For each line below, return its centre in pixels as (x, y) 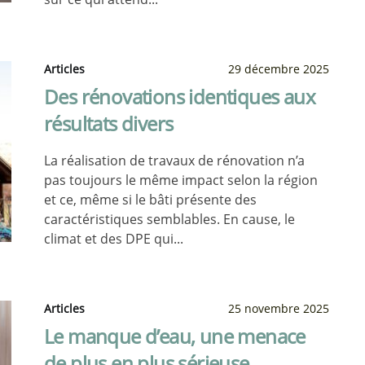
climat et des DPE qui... (114, 239)
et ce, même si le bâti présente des (150, 200)
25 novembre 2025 (279, 308)
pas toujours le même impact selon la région (181, 180)
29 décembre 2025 (279, 69)
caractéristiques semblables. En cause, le (169, 219)
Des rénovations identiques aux (180, 97)
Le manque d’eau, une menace (175, 336)
